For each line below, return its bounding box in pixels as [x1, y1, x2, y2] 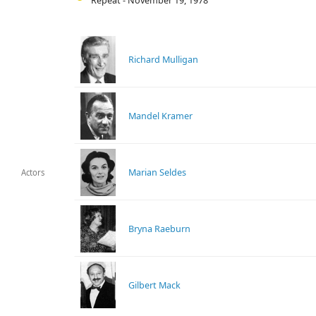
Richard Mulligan [128, 53, 199, 66]
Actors [21, 167, 45, 178]
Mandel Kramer [128, 109, 193, 122]
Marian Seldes [128, 166, 187, 178]
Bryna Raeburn [128, 222, 191, 235]
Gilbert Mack [128, 279, 181, 291]
